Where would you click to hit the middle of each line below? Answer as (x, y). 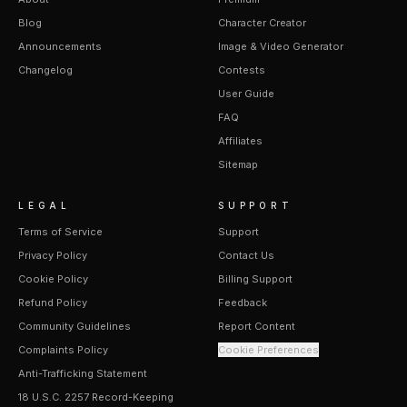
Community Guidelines (74, 326)
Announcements (60, 46)
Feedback (243, 303)
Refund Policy (53, 303)
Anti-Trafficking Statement (83, 373)
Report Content (257, 326)
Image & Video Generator (281, 46)
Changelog (45, 70)
